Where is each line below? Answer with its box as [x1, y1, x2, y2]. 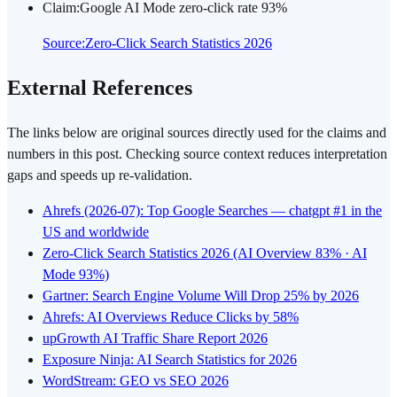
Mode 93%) [43, 266, 109, 282]
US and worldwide [43, 223, 149, 239]
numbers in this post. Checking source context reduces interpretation [7, 145, 387, 161]
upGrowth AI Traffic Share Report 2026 [43, 330, 268, 346]
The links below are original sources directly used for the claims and [7, 124, 386, 140]
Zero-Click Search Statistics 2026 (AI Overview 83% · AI [43, 245, 367, 261]
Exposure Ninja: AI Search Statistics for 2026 [43, 351, 297, 367]
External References [7, 75, 192, 99]
